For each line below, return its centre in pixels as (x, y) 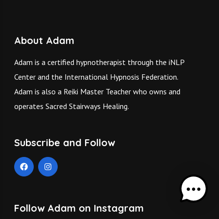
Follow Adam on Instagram (79, 208)
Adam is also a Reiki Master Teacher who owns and (97, 92)
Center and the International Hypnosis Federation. (96, 77)
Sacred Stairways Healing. (87, 106)
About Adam (44, 41)
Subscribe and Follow (64, 143)
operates (30, 106)
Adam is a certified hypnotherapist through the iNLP (99, 62)
